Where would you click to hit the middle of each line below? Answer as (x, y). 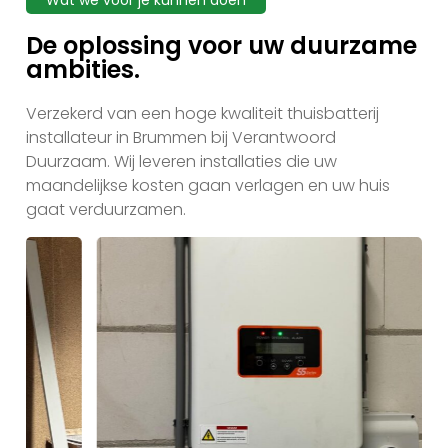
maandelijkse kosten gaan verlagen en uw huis (208, 186)
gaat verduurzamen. (106, 210)
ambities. (83, 70)
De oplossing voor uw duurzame (221, 46)
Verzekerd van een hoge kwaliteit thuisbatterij (202, 114)
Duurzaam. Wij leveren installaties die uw (181, 162)
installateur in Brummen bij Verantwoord (181, 138)
